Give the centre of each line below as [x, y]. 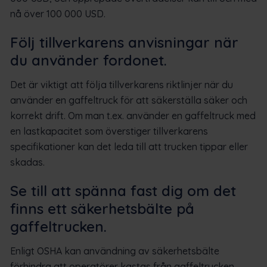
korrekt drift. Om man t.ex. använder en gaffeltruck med [133, 115]
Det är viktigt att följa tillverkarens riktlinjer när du [122, 84]
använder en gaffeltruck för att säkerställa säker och [129, 100]
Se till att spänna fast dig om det [123, 190]
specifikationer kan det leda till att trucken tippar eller [129, 146]
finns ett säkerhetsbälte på [102, 208]
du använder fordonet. [89, 60]
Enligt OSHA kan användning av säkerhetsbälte [115, 251]
